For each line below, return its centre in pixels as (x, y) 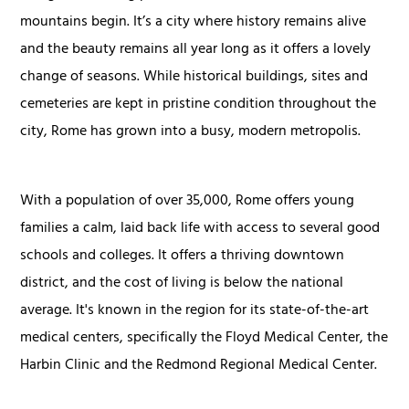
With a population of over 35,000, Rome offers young (188, 201)
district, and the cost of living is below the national (182, 283)
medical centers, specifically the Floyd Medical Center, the (204, 338)
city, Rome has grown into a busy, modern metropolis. (191, 132)
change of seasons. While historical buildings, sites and (194, 77)
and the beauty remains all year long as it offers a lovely (196, 50)
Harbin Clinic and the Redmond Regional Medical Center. (199, 366)
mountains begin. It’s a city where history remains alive (194, 22)
